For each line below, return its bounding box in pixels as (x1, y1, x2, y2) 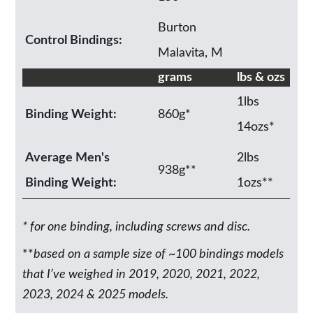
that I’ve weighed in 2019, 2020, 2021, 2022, (22, 268, 261, 281)
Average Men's (25, 151, 110, 164)
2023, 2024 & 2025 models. (22, 288, 172, 301)
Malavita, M (158, 46, 224, 59)
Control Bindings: (25, 34, 123, 47)
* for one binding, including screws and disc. (22, 220, 254, 233)
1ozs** (237, 176, 274, 189)
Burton (158, 21, 197, 34)
